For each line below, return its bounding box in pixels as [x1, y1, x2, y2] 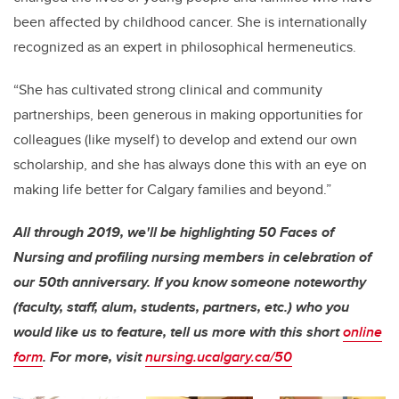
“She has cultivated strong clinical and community [13, 79, 322, 101]
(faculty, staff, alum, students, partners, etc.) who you [13, 297, 349, 318]
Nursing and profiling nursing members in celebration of [13, 247, 371, 268]
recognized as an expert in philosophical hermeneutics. [13, 37, 356, 58]
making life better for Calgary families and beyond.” [13, 179, 335, 200]
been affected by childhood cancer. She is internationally [13, 12, 367, 33]
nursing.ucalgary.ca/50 [145, 346, 292, 368]
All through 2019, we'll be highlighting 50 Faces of [13, 222, 334, 243]
